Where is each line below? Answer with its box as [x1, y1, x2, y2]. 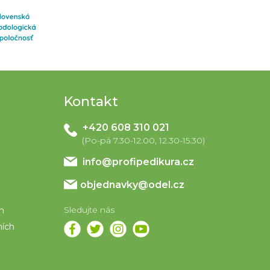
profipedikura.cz [111, 155, 194, 168]
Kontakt [63, 93, 118, 110]
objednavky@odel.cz [80, 179, 184, 191]
